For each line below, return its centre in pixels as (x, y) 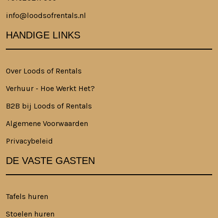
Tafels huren (27, 197)
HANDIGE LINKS (43, 35)
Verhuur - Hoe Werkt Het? (50, 89)
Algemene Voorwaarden (47, 124)
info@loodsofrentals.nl (46, 16)
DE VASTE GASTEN (50, 161)
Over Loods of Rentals (44, 71)
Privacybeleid (29, 141)
